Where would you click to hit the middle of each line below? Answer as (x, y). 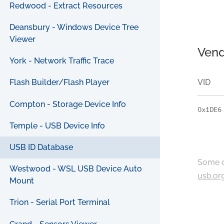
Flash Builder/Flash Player (60, 82)
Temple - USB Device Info (57, 125)
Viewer (23, 39)
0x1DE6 (210, 110)
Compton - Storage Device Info (68, 104)
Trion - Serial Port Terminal (60, 202)
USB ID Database (41, 147)
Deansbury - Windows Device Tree (74, 27)
